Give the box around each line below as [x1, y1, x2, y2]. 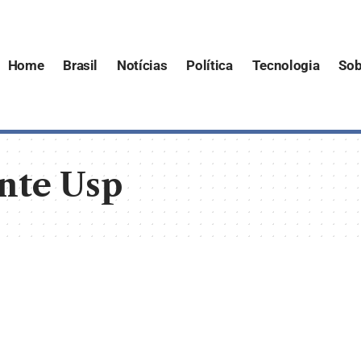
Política [186, 56, 233, 73]
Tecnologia [251, 56, 320, 73]
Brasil [63, 56, 98, 73]
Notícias [117, 56, 168, 73]
